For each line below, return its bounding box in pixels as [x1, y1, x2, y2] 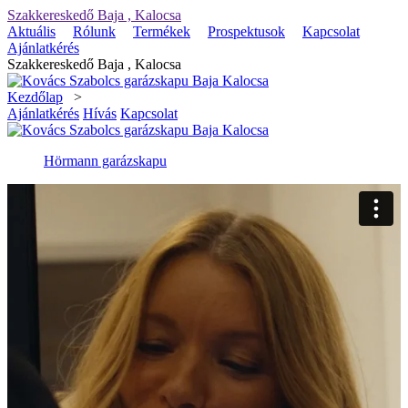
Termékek [133, 24, 190, 39]
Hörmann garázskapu [44, 153, 167, 168]
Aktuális [7, 24, 56, 39]
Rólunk [73, 24, 116, 39]
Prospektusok [208, 24, 285, 39]
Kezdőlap [7, 89, 63, 105]
